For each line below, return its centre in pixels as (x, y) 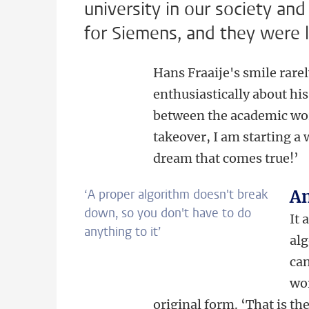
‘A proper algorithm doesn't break (176, 195)
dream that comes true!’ (228, 158)
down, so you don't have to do (168, 213)
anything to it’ (123, 232)
